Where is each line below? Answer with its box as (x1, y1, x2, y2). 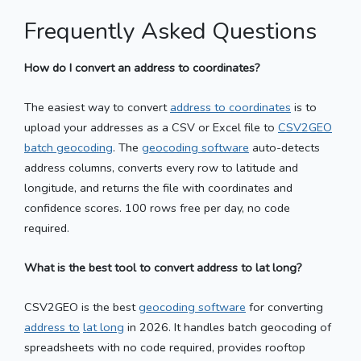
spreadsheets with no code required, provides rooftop (24, 338, 305, 355)
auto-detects (249, 139, 320, 156)
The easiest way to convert (24, 98, 170, 115)
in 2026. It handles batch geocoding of (124, 318, 331, 335)
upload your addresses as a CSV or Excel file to (24, 118, 278, 135)
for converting (246, 298, 323, 315)
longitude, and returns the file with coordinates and (24, 179, 293, 196)
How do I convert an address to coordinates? (24, 59, 260, 76)
